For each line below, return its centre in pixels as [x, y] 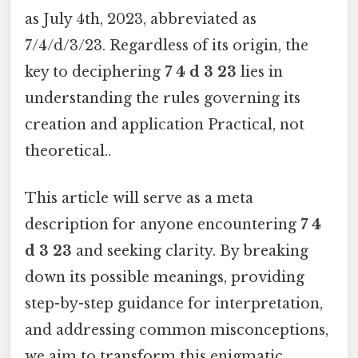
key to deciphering [95, 72]
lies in [260, 72]
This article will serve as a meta [139, 199]
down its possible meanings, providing [165, 278]
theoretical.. [68, 151]
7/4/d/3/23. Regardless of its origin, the [167, 45]
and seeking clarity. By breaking [190, 251]
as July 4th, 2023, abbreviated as [141, 19]
